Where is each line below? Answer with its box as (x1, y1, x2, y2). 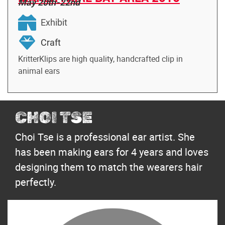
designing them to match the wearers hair (15, 160, 202, 174)
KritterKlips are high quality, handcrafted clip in (18, 53, 183, 64)
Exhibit (41, 17, 67, 28)
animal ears (18, 65, 60, 76)
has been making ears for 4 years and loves (15, 145, 208, 159)
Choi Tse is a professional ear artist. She (15, 130, 195, 144)
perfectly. (15, 175, 56, 189)
